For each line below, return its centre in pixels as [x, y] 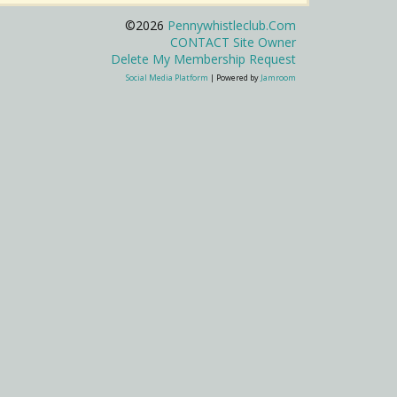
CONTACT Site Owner [233, 42]
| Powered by [234, 77]
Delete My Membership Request [203, 58]
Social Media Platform [167, 77]
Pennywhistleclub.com [232, 25]
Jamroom [278, 77]
